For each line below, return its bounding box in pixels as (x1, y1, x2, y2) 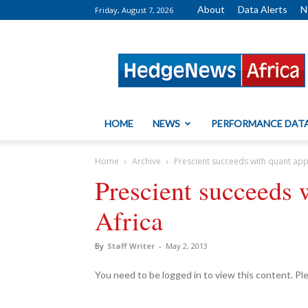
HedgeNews (211, 39, 265, 52)
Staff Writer (107, 241, 155, 251)
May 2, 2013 (166, 241, 208, 251)
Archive (132, 155, 161, 167)
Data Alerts (238, 3, 287, 15)
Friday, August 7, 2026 (95, 5, 173, 15)
